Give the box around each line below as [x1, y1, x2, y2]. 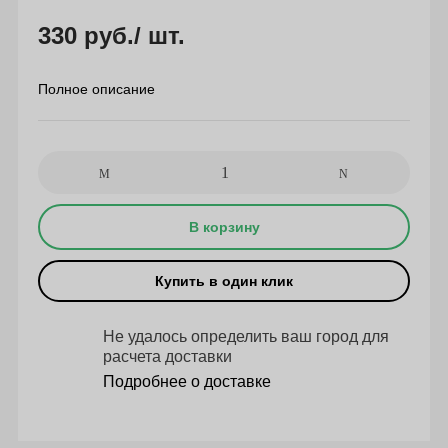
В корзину [188, 219, 260, 236]
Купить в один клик [155, 273, 293, 290]
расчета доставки [102, 348, 232, 366]
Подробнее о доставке [102, 373, 271, 391]
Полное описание [37, 81, 155, 98]
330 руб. [37, 21, 134, 49]
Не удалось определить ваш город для [102, 328, 389, 346]
